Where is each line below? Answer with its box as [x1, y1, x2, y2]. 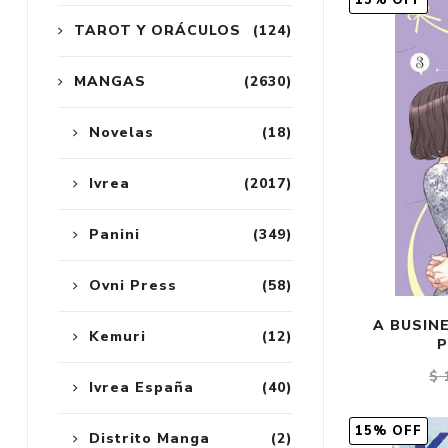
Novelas [88, 123, 154, 143]
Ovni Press [88, 276, 177, 296]
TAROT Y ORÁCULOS [73, 21, 241, 41]
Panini [88, 225, 140, 245]
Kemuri [88, 327, 146, 347]
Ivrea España [88, 378, 194, 398]
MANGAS [73, 72, 146, 92]
